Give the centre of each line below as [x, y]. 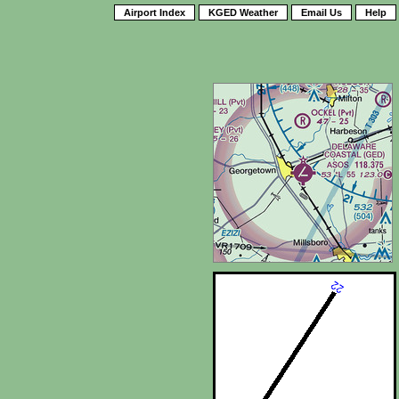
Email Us [322, 12]
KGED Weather [243, 12]
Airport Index [155, 12]
